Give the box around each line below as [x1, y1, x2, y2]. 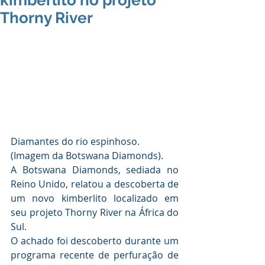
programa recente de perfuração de [11, 248, 179, 261]
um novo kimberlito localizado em [11, 191, 179, 205]
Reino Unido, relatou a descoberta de [11, 177, 179, 190]
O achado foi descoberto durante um [11, 234, 179, 247]
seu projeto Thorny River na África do [11, 205, 179, 219]
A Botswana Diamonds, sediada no [11, 163, 179, 176]
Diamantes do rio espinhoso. [11, 134, 142, 148]
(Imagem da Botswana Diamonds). [11, 148, 163, 162]
